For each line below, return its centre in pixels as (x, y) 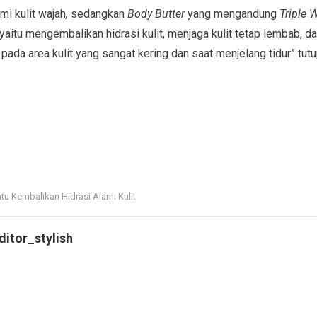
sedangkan (97, 13)
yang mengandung (232, 13)
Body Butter (156, 13)
